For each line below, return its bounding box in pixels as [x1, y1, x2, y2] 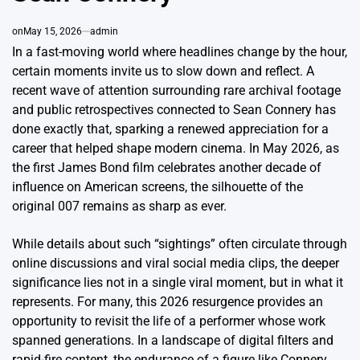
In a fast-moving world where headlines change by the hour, [12, 43, 347, 59]
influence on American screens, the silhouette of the [12, 178, 303, 194]
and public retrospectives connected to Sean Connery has [12, 101, 336, 117]
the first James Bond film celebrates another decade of [12, 159, 321, 175]
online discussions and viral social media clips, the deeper [12, 255, 339, 271]
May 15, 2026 [23, 25, 82, 37]
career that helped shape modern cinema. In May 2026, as [12, 140, 339, 156]
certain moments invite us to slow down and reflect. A [12, 63, 314, 79]
